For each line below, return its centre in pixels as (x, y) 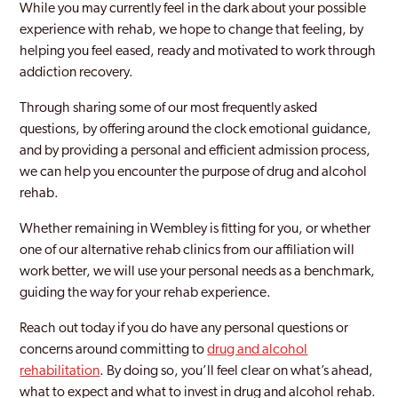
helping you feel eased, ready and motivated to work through (198, 52)
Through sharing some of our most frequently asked (169, 108)
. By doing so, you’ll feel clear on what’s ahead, (237, 371)
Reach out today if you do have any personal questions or (184, 329)
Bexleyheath (92, 176)
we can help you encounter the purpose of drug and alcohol (194, 172)
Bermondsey (92, 69)
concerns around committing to (114, 350)
